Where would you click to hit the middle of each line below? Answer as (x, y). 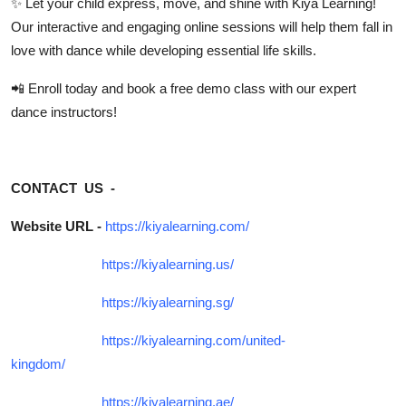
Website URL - (56, 226)
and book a (134, 88)
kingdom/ (38, 363)
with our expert (311, 88)
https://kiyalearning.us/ (168, 264)
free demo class (218, 88)
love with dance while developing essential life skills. (164, 50)
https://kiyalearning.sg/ (168, 302)
